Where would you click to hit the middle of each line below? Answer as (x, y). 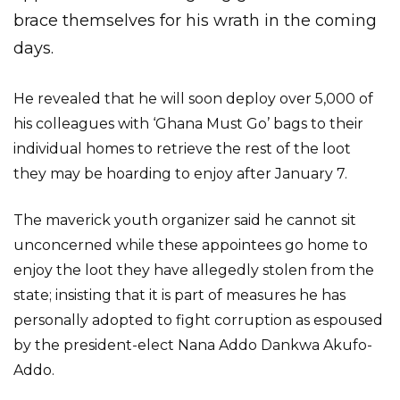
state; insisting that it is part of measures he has (179, 295)
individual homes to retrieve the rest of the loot (182, 149)
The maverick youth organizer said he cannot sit (185, 220)
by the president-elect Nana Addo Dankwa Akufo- (193, 345)
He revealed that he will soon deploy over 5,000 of (193, 99)
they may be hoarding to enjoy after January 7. (180, 174)
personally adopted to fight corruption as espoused (198, 320)
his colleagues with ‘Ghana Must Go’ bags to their (188, 124)
